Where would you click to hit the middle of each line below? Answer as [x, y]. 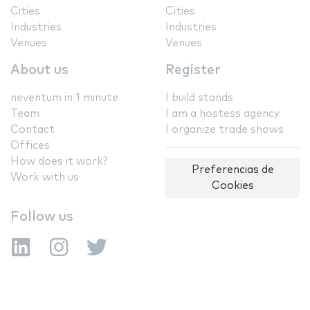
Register [193, 70]
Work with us [45, 177]
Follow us [42, 217]
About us [39, 70]
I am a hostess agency [222, 113]
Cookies [232, 185]
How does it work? [59, 161]
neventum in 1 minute [64, 98]
